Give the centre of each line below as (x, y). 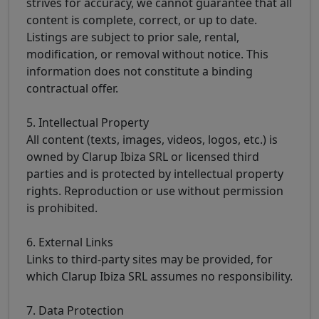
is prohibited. (62, 208)
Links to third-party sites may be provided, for (150, 259)
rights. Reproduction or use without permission (155, 190)
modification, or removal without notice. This (147, 54)
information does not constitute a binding (140, 71)
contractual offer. (72, 88)
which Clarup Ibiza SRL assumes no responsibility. (159, 276)
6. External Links (70, 242)
